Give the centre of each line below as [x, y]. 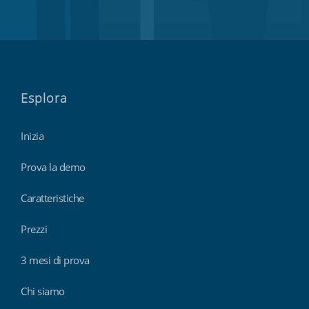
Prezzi [34, 229]
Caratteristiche [52, 198]
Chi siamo [43, 291]
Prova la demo [53, 167]
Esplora [44, 98]
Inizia [32, 136]
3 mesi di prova [55, 260]
